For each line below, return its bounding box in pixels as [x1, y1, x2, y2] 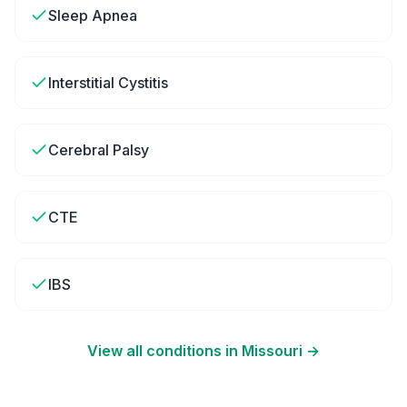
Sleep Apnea [48, 6, 137, 25]
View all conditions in [87, 342, 242, 360]
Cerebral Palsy [48, 141, 149, 159]
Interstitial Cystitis [48, 74, 168, 92]
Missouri [242, 342, 303, 360]
